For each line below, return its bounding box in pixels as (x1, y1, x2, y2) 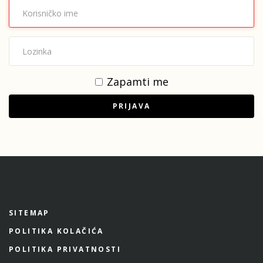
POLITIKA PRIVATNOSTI (9, 244, 121, 254)
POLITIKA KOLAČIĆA (9, 226, 104, 236)
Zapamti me (106, 75, 168, 89)
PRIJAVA (112, 101, 151, 111)
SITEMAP (9, 208, 50, 218)
